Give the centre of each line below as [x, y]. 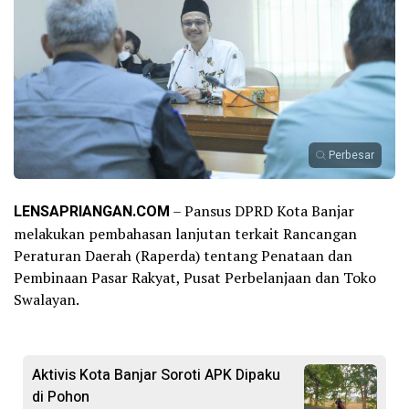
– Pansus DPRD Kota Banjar [262, 211]
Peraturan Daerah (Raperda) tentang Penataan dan [183, 256]
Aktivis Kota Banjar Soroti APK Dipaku [156, 376]
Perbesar [351, 156]
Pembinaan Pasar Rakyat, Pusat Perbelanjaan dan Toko [195, 278]
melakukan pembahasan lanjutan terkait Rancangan [185, 234]
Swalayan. [47, 300]
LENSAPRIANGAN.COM [92, 212]
